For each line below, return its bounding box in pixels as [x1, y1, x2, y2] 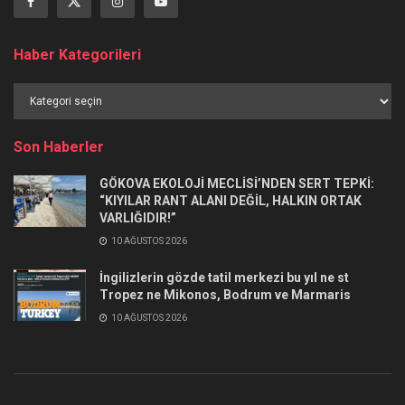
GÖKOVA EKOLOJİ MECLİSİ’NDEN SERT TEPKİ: [99, 175, 374, 191]
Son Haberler [14, 137, 104, 155]
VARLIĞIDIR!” [99, 210, 176, 225]
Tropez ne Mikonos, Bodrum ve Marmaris [99, 287, 351, 302]
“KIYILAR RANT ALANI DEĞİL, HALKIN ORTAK [99, 193, 362, 208]
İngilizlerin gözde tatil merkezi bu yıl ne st [99, 269, 349, 285]
